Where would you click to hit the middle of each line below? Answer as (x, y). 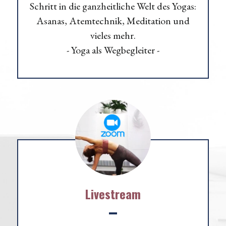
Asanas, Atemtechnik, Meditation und (113, 20)
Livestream (113, 193)
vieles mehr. (113, 35)
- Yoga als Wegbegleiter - (113, 50)
